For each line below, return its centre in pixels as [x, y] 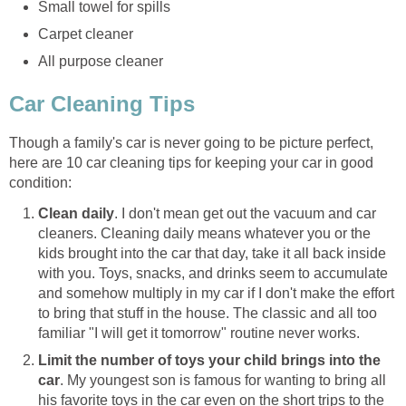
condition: [40, 183]
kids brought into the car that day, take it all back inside [212, 254]
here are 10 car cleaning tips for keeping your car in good [191, 163]
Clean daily [76, 214]
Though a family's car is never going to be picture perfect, [191, 143]
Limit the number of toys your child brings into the [209, 361]
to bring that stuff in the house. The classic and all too [208, 314]
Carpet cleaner [86, 34]
